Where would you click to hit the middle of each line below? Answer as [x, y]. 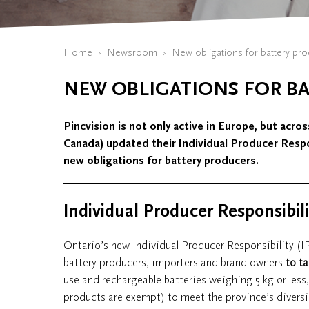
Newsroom [132, 53]
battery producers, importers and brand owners [175, 262]
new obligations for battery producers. [161, 161]
